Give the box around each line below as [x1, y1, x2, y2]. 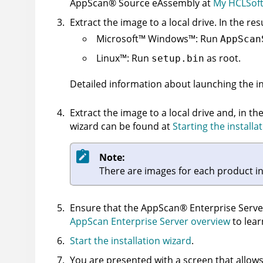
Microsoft [96, 32, 139, 46]
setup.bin [151, 53, 204, 65]
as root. [204, 52, 241, 65]
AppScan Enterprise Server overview [70, 215, 230, 228]
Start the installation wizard [70, 234, 191, 248]
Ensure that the [70, 201, 141, 215]
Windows [148, 32, 188, 46]
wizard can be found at [70, 120, 173, 133]
